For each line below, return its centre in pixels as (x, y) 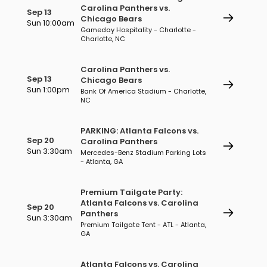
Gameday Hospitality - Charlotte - (138, 30)
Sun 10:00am (51, 23)
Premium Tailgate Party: (131, 192)
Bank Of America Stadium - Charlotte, (143, 91)
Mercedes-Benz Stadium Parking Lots (143, 153)
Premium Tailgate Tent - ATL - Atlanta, (143, 225)
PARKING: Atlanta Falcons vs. (139, 131)
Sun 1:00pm (48, 90)
